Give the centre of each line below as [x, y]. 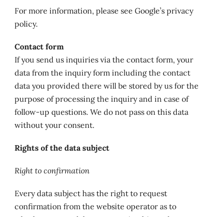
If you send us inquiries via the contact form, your [104, 60]
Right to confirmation [52, 170]
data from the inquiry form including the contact [102, 73]
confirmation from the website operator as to [95, 206]
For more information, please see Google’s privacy [104, 11]
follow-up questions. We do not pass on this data [101, 112]
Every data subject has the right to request [91, 193]
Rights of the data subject [62, 148]
